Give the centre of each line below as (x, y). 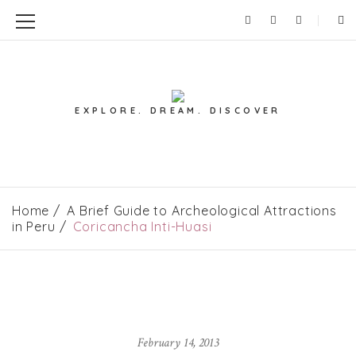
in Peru (34, 226)
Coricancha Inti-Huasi (142, 226)
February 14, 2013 (178, 342)
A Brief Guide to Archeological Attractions (202, 210)
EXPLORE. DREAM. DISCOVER (178, 110)
